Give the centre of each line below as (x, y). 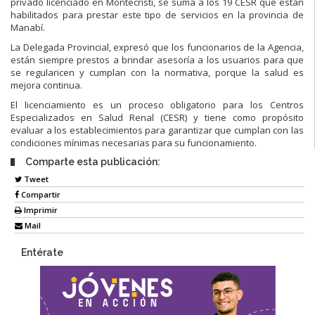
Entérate (42, 253)
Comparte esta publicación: (93, 161)
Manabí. (28, 27)
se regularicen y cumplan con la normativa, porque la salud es (157, 72)
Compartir (40, 195)
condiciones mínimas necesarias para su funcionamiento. (134, 142)
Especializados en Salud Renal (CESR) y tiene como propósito (157, 117)
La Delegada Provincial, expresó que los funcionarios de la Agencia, (157, 47)
